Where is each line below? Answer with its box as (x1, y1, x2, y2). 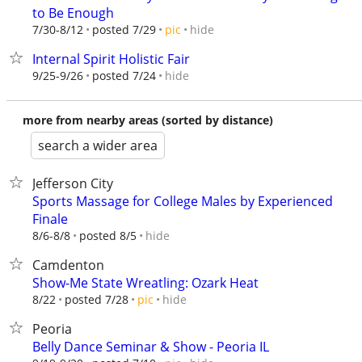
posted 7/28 (65, 292, 128, 307)
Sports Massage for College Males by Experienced (32, 192, 333, 210)
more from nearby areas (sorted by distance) (23, 112, 273, 128)
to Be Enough (32, 4, 114, 22)
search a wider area (38, 137, 158, 154)
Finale (32, 210, 68, 228)
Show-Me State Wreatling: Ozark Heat (32, 274, 259, 292)
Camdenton (32, 256, 104, 274)
